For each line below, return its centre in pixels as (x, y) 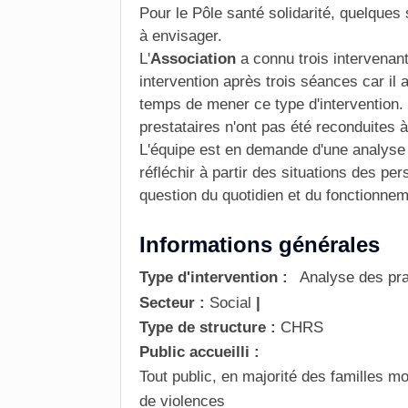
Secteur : (172, 303)
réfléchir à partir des (210, 173)
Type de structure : (208, 327)
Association (193, 59)
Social (230, 303)
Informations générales (260, 245)
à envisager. (181, 36)
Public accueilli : (199, 352)
